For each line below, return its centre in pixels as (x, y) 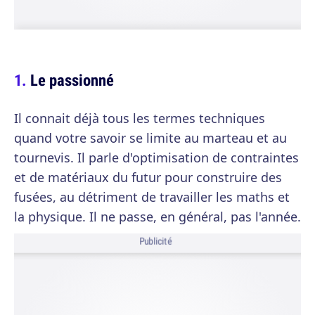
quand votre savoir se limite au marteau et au (150, 138)
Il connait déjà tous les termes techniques (140, 118)
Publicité (155, 242)
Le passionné (72, 80)
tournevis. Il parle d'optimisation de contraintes (156, 157)
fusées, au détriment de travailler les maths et (152, 197)
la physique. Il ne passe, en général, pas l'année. (157, 217)
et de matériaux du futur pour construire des (148, 177)
